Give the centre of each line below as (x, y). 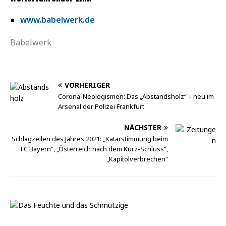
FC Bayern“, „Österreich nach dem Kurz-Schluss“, (94, 149)
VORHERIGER (87, 85)
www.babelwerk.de (58, 19)
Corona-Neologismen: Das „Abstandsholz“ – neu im (136, 96)
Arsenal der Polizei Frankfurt (101, 106)
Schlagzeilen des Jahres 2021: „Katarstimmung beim (90, 138)
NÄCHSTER (143, 127)
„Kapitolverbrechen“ (137, 159)
